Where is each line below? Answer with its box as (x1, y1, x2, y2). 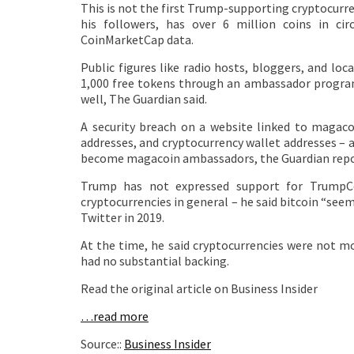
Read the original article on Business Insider (81, 281, 318, 297)
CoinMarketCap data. (81, 32, 194, 48)
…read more (81, 308, 149, 325)
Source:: (81, 336, 124, 352)
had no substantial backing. (81, 253, 229, 269)
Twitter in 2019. (81, 209, 164, 226)
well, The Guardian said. (81, 91, 207, 107)
